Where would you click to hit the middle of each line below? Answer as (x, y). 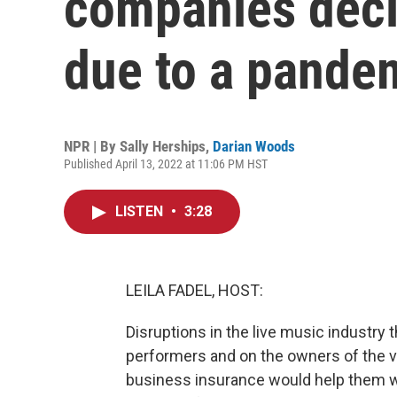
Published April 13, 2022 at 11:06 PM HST (166, 164)
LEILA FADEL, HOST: (195, 290)
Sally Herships (163, 146)
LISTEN (141, 211)
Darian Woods (254, 146)
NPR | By (92, 146)
